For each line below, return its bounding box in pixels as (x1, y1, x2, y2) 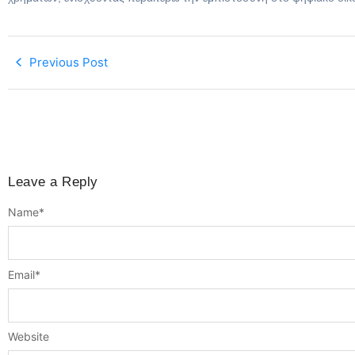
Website (8, 330, 49, 344)
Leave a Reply (8, 174, 98, 189)
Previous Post (29, 54, 108, 70)
